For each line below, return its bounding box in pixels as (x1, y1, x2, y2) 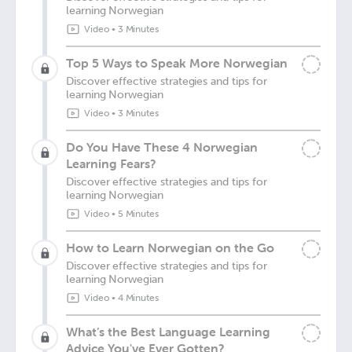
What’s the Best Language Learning (66, 324, 270, 339)
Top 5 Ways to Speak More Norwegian (66, 55, 288, 71)
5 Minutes (117, 208, 159, 219)
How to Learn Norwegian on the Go (66, 240, 274, 255)
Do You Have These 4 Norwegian (66, 139, 258, 155)
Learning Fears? (66, 156, 156, 171)
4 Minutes (117, 292, 159, 303)
